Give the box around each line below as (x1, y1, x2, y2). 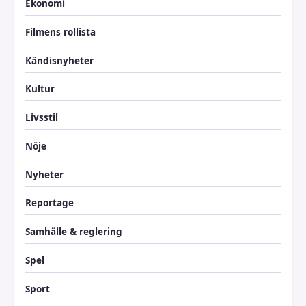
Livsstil (25, 111, 58, 124)
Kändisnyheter (25, 54, 94, 67)
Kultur (25, 83, 55, 96)
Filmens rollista (25, 25, 96, 38)
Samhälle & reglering (25, 225, 122, 238)
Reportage (25, 197, 74, 210)
